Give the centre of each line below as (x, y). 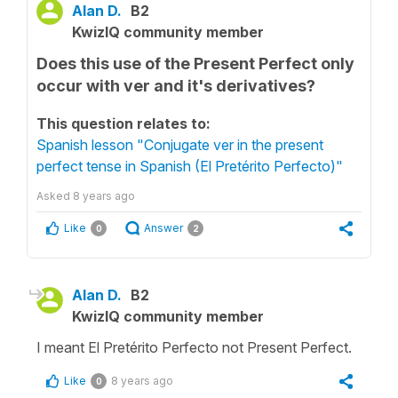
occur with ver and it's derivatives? (176, 86)
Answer (163, 228)
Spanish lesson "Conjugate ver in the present (180, 145)
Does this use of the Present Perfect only (195, 64)
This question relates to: (123, 123)
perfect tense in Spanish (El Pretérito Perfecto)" (190, 166)
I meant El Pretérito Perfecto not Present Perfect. (194, 347)
